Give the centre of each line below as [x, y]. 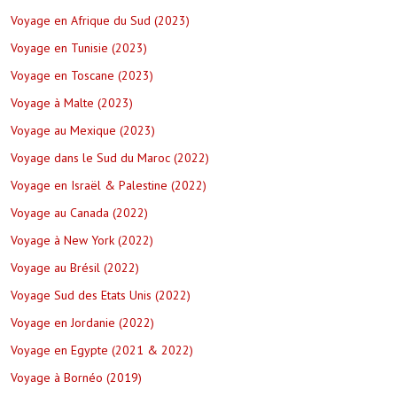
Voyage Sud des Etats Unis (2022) [101, 296]
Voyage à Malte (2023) [72, 103]
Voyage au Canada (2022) [79, 213]
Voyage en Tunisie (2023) [79, 48]
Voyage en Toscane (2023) [82, 76]
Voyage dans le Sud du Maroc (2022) [110, 158]
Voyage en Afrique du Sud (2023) [100, 21]
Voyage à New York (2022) [82, 241]
